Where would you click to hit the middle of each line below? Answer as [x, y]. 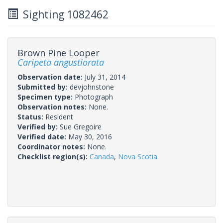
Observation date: [51, 77]
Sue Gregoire [81, 126]
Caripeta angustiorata [61, 62]
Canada [102, 156]
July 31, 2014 [105, 77]
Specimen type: [46, 97]
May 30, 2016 [90, 136]
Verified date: [43, 136]
